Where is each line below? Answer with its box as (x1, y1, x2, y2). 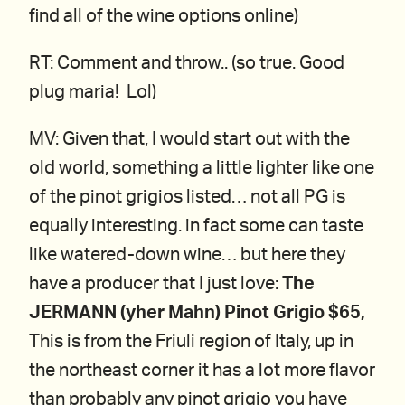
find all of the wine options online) (29, 7, 298, 25)
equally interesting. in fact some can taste (29, 217, 363, 235)
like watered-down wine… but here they (29, 246, 345, 264)
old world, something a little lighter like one (29, 159, 374, 177)
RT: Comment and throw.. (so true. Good (29, 54, 344, 72)
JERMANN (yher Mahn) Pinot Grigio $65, (29, 304, 365, 322)
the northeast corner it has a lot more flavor (29, 362, 375, 380)
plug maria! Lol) (29, 83, 156, 101)
